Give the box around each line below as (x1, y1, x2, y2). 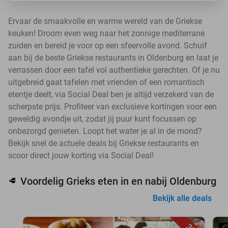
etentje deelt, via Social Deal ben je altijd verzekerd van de (8, 90, 214, 99)
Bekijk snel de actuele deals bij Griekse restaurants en (8, 138, 199, 148)
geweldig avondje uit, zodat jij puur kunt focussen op (8, 114, 196, 124)
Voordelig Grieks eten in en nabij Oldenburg (20, 175, 216, 187)
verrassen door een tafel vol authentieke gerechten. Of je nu (8, 65, 220, 75)
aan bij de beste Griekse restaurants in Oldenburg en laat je (8, 53, 218, 63)
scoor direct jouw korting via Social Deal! (8, 151, 154, 160)
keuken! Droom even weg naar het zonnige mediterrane (8, 28, 205, 38)
